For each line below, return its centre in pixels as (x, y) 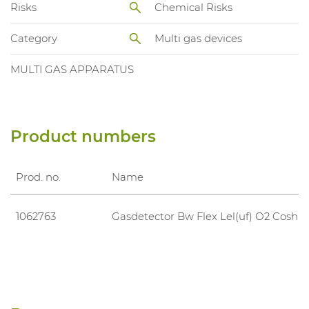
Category (34, 39)
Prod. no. (38, 177)
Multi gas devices (198, 39)
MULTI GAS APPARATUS (72, 70)
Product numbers (83, 136)
